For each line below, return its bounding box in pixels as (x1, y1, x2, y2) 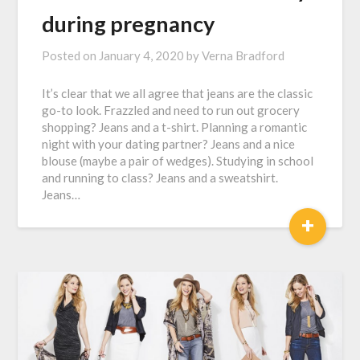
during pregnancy (42, 10, 215, 38)
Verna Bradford (202, 48, 285, 63)
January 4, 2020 (99, 48, 185, 63)
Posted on (42, 48, 100, 63)
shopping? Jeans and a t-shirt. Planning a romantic (42, 120, 308, 135)
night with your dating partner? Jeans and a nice (42, 137, 296, 152)
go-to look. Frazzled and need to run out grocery (42, 103, 301, 118)
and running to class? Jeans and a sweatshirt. (42, 170, 279, 186)
